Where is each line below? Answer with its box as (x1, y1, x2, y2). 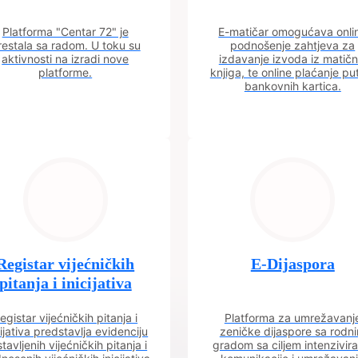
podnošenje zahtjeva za (230, 38, 356, 52)
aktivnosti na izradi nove (2, 52, 129, 66)
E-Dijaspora (250, 255, 335, 272)
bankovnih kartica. (244, 79, 341, 93)
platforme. (38, 66, 93, 79)
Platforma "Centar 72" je (2, 25, 129, 38)
